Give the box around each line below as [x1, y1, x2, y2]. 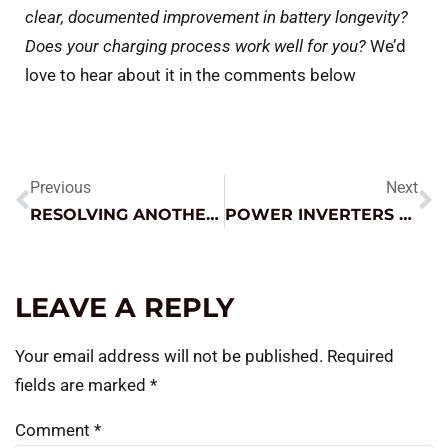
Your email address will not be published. [15, 346, 323, 367]
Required [327, 346, 394, 367]
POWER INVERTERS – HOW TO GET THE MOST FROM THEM [398, 205, 412, 225]
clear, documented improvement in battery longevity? [25, 6, 408, 27]
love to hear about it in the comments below [25, 64, 356, 85]
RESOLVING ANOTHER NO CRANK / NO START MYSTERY [206, 205, 219, 225]
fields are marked [15, 375, 150, 396]
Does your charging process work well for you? [25, 35, 366, 56]
